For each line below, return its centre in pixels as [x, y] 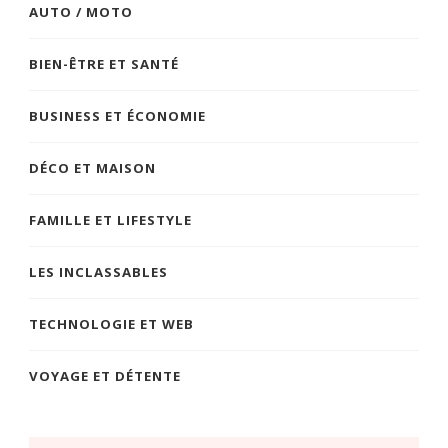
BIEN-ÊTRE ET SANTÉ [104, 63]
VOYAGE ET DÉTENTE [105, 375]
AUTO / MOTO [81, 11]
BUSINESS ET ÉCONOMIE [117, 115]
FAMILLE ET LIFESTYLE [110, 219]
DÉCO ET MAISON [92, 167]
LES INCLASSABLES [98, 271]
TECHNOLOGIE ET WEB [111, 323]
